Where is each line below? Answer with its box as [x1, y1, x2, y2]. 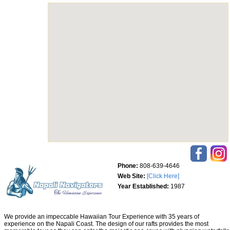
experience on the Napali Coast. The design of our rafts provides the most [4, 220, 208, 228]
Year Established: [118, 183, 169, 190]
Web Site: [118, 172, 145, 180]
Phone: [118, 162, 138, 169]
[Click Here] [147, 172, 179, 180]
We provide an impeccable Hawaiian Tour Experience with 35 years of [4, 213, 199, 221]
